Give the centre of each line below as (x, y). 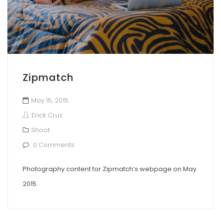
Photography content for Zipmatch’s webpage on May (110, 169)
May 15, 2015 (50, 100)
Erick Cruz (47, 115)
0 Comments (54, 145)
